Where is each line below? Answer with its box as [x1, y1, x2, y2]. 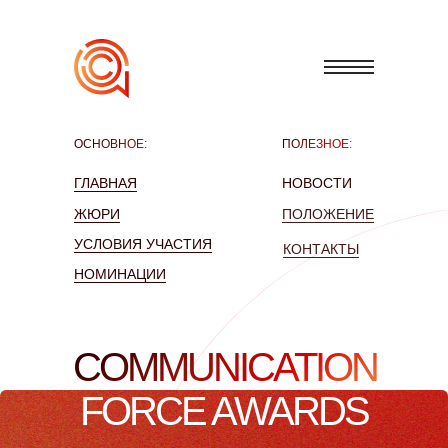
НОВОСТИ [282, 175, 352, 191]
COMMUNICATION [72, 345, 377, 389]
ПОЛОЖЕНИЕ [282, 206, 374, 222]
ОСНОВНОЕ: [74, 137, 147, 151]
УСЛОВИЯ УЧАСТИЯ [74, 236, 212, 252]
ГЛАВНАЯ [74, 175, 137, 191]
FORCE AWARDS [80, 389, 368, 433]
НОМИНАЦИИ [74, 266, 166, 282]
